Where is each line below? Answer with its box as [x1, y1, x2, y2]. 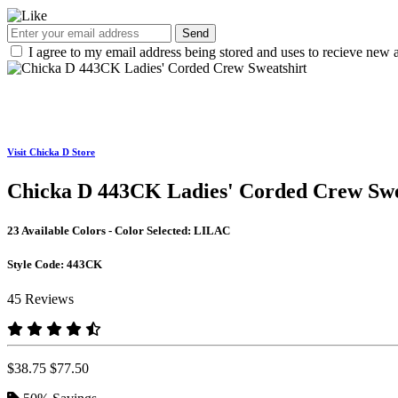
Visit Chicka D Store [7, 147, 95, 158]
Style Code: [7, 257, 67, 271]
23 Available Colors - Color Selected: [7, 223, 194, 237]
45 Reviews [7, 291, 74, 306]
